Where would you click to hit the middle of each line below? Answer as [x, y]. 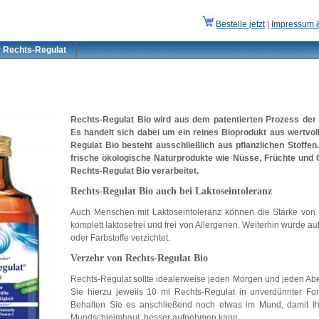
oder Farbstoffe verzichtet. [120, 238]
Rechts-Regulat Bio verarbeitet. [135, 171]
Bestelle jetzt [240, 24]
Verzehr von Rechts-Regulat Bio [139, 258]
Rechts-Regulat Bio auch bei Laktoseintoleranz [171, 191]
